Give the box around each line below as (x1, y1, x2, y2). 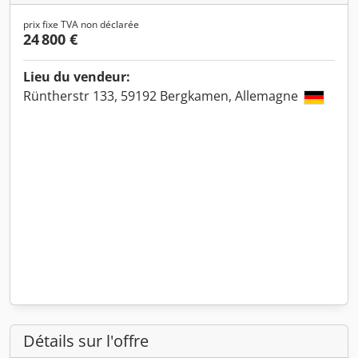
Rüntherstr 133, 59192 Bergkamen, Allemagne (23, 87, 301, 105)
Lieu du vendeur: (23, 68, 130, 86)
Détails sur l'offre (23, 330, 149, 352)
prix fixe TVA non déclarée (23, 18, 139, 31)
